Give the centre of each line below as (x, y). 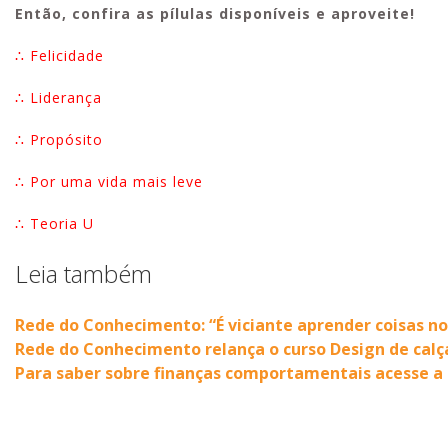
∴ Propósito (61, 139)
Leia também (83, 273)
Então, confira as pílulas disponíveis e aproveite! (215, 13)
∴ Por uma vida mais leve (109, 181)
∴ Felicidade (59, 55)
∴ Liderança (58, 97)
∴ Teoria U (54, 223)
